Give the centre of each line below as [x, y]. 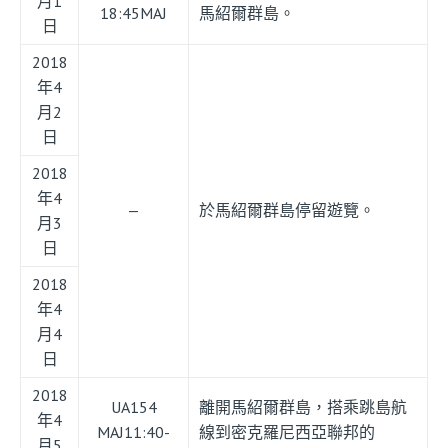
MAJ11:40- [133, 432]
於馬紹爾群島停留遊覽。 [287, 210]
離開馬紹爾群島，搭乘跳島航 [303, 407]
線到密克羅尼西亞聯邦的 [287, 432]
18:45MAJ [133, 13]
